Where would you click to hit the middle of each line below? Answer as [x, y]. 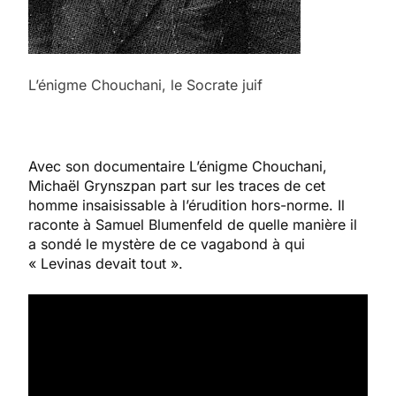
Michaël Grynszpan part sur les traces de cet [177, 185]
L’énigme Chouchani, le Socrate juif [145, 84]
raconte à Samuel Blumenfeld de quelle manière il [193, 224]
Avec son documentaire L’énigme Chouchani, [178, 166]
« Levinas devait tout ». [106, 263]
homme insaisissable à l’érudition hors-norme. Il [187, 205]
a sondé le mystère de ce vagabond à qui [167, 244]
